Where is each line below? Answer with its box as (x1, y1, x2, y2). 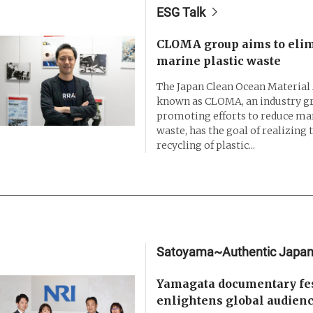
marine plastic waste (156, 53, 281, 68)
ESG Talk (156, 4, 205, 20)
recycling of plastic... (156, 138, 255, 152)
